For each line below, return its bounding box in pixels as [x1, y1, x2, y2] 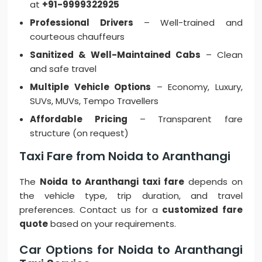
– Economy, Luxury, [151, 81, 243, 94]
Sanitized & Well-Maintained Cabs [30, 49, 201, 61]
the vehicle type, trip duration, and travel [19, 189, 243, 202]
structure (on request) [30, 127, 129, 140]
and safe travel [30, 63, 97, 75]
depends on [184, 175, 243, 188]
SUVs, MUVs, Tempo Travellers [30, 95, 159, 108]
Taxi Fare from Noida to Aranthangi [19, 148, 231, 165]
